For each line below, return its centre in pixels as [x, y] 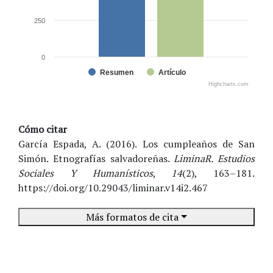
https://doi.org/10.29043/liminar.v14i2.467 [113, 187]
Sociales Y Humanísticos [86, 173]
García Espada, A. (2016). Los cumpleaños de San [136, 144]
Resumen [117, 72]
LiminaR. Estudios [214, 158]
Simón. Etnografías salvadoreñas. [96, 158]
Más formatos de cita [134, 217]
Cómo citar [43, 129]
